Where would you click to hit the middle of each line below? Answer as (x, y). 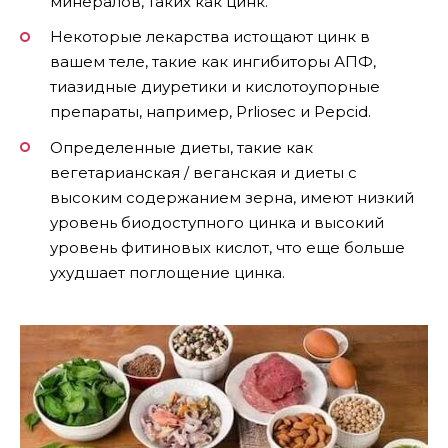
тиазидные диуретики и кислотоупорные (215, 87)
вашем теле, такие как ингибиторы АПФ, (213, 62)
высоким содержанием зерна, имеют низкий (232, 197)
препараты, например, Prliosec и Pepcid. (210, 112)
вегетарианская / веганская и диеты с (203, 172)
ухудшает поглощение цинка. (167, 272)
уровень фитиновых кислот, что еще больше (227, 247)
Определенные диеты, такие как (181, 147)
